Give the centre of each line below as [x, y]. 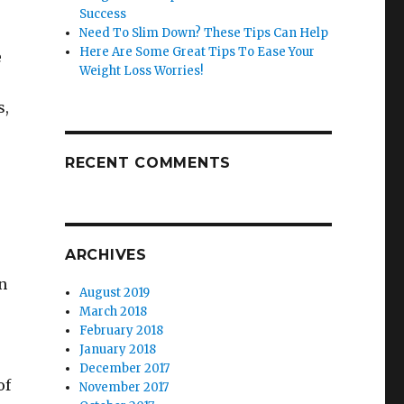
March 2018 [114, 312]
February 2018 [122, 331]
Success [103, 14]
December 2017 [125, 368]
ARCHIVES [106, 255]
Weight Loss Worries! [142, 71]
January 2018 [118, 349]
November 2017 [124, 387]
